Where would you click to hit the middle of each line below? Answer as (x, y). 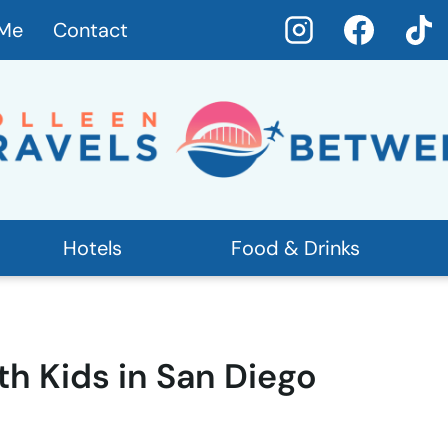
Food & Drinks (296, 248)
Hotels (92, 248)
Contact (90, 30)
